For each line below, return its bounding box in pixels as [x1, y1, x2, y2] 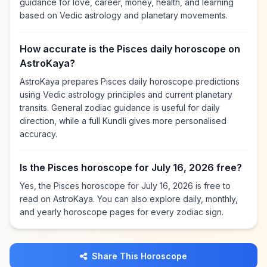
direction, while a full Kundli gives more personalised [20, 116, 226, 126]
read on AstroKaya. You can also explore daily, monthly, [20, 194, 238, 204]
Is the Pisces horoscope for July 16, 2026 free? [20, 162, 242, 173]
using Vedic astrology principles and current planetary [20, 89, 232, 100]
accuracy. [20, 129, 57, 139]
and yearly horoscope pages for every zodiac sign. [20, 207, 223, 217]
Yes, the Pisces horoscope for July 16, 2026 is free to [20, 181, 231, 191]
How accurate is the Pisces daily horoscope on [20, 43, 240, 55]
